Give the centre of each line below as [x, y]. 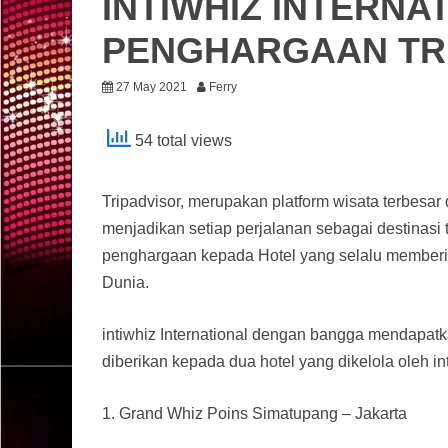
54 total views [181, 141]
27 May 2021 [151, 87]
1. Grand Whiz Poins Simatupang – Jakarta [254, 413]
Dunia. [125, 282]
